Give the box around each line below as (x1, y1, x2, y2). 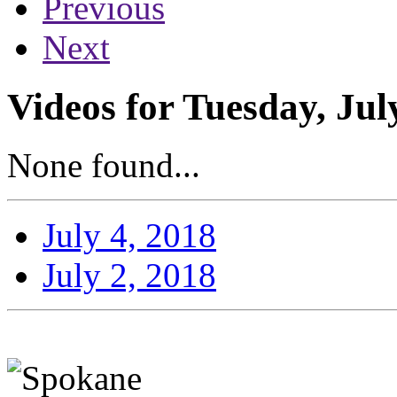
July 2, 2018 (43, 256, 216, 295)
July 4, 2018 (43, 216, 216, 255)
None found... (7, 146, 200, 185)
